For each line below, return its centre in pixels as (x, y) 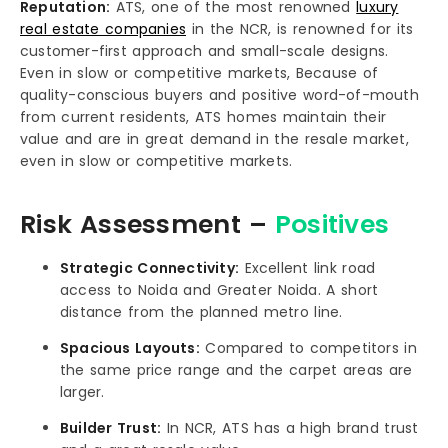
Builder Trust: (111, 428)
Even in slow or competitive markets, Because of (199, 73)
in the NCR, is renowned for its (300, 29)
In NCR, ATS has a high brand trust (290, 428)
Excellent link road (307, 268)
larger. (82, 392)
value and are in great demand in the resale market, (214, 139)
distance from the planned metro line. (201, 312)
